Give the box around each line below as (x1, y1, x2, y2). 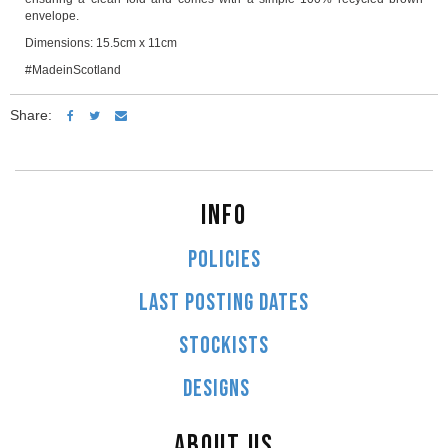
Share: (10, 107, 52, 124)
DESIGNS (183, 375, 250, 404)
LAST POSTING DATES (139, 289, 309, 318)
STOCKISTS (179, 332, 269, 361)
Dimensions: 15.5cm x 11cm (25, 36, 177, 51)
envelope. (25, 9, 79, 24)
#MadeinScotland (25, 63, 121, 78)
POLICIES (187, 246, 261, 275)
